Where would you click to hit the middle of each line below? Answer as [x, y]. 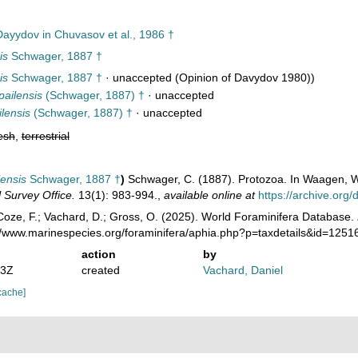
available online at [209, 195]
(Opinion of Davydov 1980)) [243, 78]
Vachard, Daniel [243, 270]
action [98, 254]
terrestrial [45, 136]
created [100, 270]
